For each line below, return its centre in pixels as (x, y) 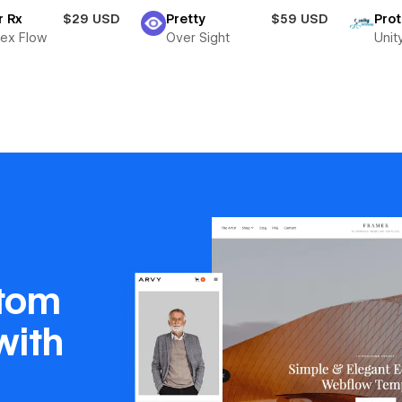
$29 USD (91, 19)
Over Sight (197, 38)
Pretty (185, 19)
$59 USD (299, 19)
